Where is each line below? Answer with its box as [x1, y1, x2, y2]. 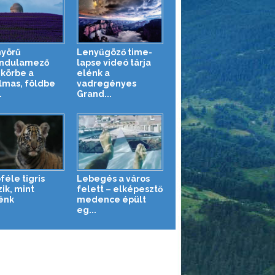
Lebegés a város [77, 173, 150, 184]
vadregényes [77, 78, 136, 88]
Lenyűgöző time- [77, 47, 152, 57]
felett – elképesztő [77, 184, 163, 194]
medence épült [77, 194, 146, 204]
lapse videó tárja [77, 57, 151, 68]
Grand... [77, 88, 112, 99]
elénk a [77, 68, 110, 78]
